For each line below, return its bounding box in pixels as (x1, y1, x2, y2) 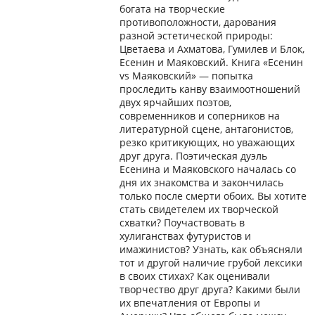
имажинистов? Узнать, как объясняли (120, 243, 302, 256)
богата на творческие (120, 2, 225, 15)
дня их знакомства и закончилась (120, 176, 283, 189)
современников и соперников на (120, 109, 280, 122)
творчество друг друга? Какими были (120, 283, 300, 296)
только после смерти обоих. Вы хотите (120, 189, 307, 202)
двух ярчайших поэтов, (120, 96, 231, 109)
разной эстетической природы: (120, 29, 273, 42)
